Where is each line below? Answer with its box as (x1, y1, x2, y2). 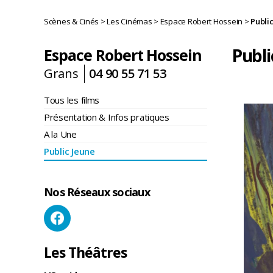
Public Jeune (44, 145, 95, 157)
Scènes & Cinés (44, 16, 99, 27)
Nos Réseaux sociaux (44, 185, 150, 199)
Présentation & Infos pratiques (44, 111, 169, 123)
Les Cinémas (107, 16, 152, 27)
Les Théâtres (44, 243, 127, 262)
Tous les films (44, 94, 100, 106)
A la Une (44, 128, 77, 140)
